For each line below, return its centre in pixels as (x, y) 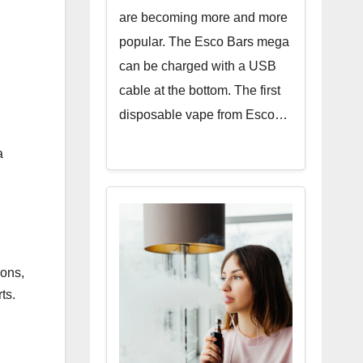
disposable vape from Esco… (203, 115)
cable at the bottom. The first (199, 90)
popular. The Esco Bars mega (204, 42)
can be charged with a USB (197, 66)
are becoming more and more (203, 17)
